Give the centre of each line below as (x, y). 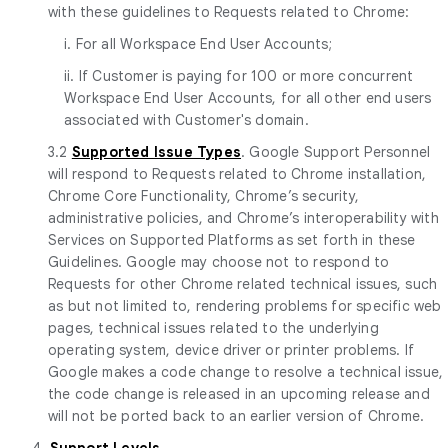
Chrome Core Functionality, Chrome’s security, (204, 195)
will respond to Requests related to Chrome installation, (237, 173)
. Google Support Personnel (336, 151)
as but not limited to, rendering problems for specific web (245, 305)
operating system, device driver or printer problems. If (231, 349)
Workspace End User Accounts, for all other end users (248, 97)
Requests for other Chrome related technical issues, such (243, 283)
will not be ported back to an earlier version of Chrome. (236, 415)
